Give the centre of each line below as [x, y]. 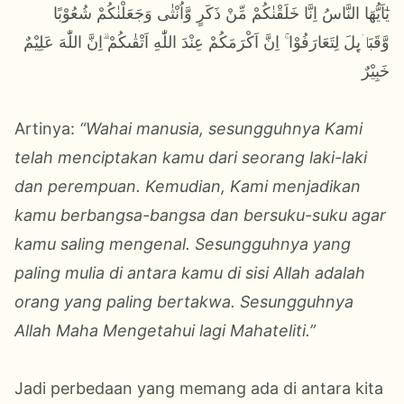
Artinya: [47, 128]
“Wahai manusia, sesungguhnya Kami [221, 128]
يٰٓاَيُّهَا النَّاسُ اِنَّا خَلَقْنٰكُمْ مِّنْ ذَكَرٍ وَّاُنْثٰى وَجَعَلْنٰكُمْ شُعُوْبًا [221, 13]
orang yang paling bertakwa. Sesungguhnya [184, 301]
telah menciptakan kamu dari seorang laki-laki [191, 157]
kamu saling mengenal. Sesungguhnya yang [183, 243]
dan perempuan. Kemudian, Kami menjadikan [188, 186]
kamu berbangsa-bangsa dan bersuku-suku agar [200, 215]
